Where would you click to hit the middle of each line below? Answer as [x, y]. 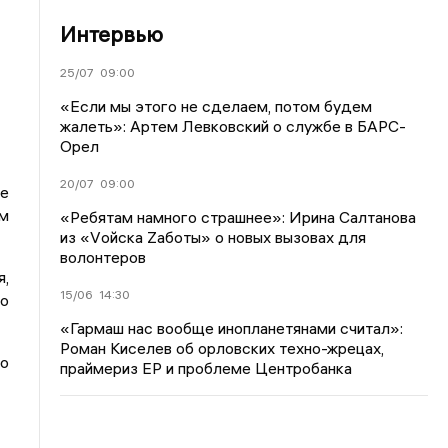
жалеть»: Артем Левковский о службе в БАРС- [233, 125]
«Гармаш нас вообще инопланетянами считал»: [232, 327]
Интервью [112, 33]
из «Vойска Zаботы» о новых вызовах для [213, 236]
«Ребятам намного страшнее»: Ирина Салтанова [238, 216]
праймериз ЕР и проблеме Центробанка [206, 367]
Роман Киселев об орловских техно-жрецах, [222, 347]
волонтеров [103, 256]
